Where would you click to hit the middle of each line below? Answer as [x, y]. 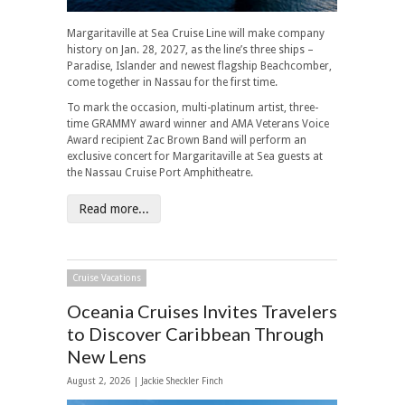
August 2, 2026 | [104, 381]
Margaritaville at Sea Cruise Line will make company [196, 33]
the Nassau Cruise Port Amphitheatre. [160, 172]
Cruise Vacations [107, 278]
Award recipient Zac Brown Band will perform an [187, 140]
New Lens [107, 357]
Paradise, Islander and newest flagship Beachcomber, [199, 66]
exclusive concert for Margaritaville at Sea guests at [195, 156]
